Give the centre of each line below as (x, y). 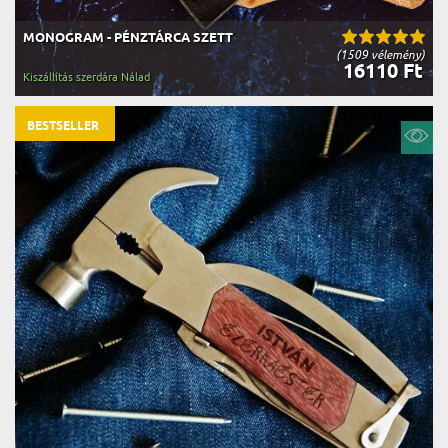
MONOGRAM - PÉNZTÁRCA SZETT (128, 38)
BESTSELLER (63, 126)
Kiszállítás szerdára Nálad (86, 77)
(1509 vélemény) (380, 54)
